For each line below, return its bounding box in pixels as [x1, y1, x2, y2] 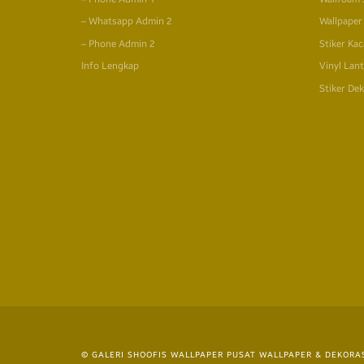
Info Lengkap [81, 60, 139, 72]
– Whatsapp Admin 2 [81, 15, 172, 28]
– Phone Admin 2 [81, 37, 155, 50]
